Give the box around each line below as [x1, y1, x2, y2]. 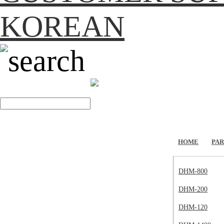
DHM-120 [178, 203, 207, 211]
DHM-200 [178, 185, 207, 193]
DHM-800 [178, 167, 207, 175]
